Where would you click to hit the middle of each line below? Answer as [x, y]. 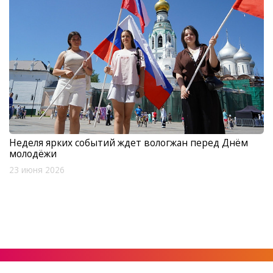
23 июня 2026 [37, 170]
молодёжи [33, 154]
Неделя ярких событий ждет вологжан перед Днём [129, 143]
